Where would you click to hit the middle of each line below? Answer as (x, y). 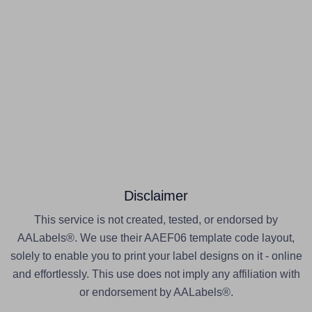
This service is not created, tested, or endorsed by (156, 220)
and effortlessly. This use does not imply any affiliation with (156, 274)
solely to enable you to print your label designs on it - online (156, 256)
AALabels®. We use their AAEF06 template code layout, (156, 238)
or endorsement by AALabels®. (156, 292)
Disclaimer (156, 196)
